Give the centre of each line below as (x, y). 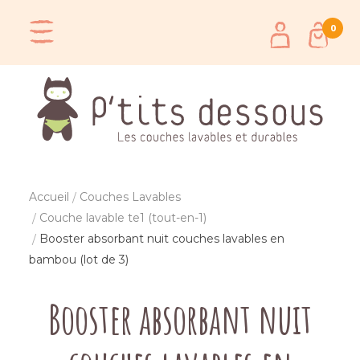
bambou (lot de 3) (79, 260)
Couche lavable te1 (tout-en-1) (123, 218)
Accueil (49, 197)
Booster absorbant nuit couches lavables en (161, 239)
